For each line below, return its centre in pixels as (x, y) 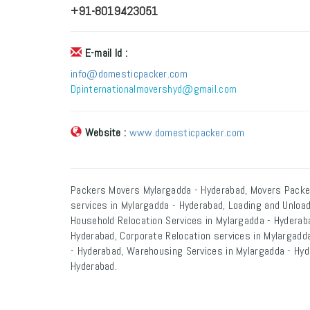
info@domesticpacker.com (129, 74)
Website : (106, 133)
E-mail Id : (106, 53)
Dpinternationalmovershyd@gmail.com (154, 89)
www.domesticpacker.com (187, 133)
